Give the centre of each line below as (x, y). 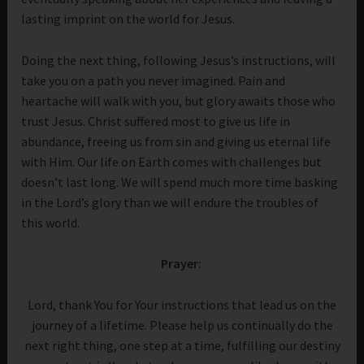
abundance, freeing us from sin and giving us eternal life (176, 141)
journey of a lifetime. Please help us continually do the (182, 325)
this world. (52, 222)
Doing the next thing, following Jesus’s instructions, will (179, 60)
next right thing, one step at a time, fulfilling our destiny (182, 345)
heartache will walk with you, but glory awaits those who (179, 100)
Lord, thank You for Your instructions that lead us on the (182, 304)
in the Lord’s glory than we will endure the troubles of (170, 202)
